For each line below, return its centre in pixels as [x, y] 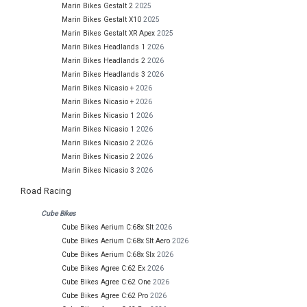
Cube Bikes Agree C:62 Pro [105, 295]
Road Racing [46, 191]
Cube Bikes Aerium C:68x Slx [108, 254]
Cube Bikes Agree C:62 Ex [103, 268]
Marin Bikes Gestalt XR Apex [108, 33]
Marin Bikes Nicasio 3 [98, 170]
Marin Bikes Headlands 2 [103, 60]
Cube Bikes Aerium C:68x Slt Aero [116, 241]
